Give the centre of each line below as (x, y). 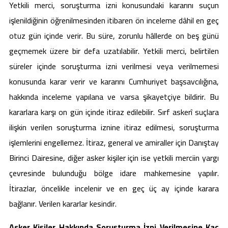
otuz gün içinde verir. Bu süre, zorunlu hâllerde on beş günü (114, 35)
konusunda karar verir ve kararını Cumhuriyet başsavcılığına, (114, 81)
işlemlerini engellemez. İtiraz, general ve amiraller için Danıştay (114, 142)
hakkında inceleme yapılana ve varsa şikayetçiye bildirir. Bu (114, 96)
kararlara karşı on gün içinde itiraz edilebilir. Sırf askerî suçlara (114, 112)
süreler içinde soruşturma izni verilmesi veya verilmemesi (114, 66)
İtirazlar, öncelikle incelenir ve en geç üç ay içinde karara (114, 188)
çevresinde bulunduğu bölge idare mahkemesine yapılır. (114, 173)
